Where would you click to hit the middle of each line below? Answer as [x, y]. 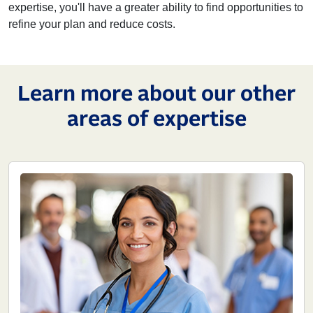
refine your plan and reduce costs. [92, 24]
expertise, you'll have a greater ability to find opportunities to [156, 7]
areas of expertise [156, 119]
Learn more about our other [156, 94]
